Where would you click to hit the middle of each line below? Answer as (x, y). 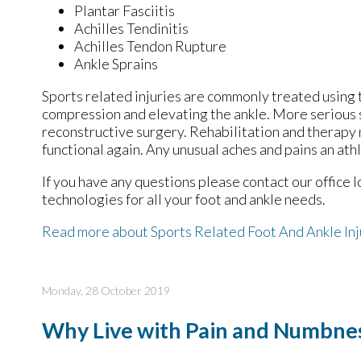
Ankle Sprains (116, 64)
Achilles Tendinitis (131, 29)
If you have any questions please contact (167, 182)
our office (321, 182)
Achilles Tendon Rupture (150, 46)
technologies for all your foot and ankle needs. (184, 199)
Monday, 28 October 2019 (106, 291)
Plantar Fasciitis (124, 11)
